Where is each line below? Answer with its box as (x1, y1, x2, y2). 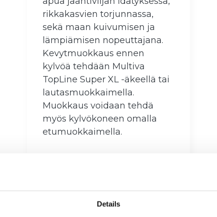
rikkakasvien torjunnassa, (43, 9, 154, 20)
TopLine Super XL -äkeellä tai (43, 74, 170, 85)
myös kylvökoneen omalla (43, 113, 157, 124)
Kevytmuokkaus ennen (43, 48, 144, 59)
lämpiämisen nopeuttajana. (43, 35, 163, 46)
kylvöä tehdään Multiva (43, 61, 145, 72)
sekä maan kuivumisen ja (43, 22, 155, 33)
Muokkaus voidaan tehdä (43, 100, 154, 111)
